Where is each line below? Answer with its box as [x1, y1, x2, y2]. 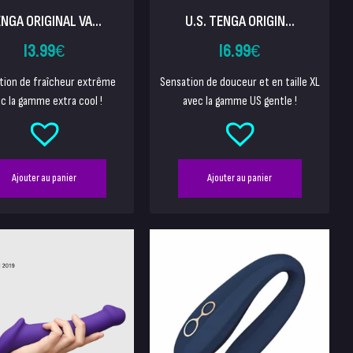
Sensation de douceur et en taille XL [159, 74, 320, 90]
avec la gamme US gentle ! [182, 93, 297, 109]
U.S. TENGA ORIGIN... [184, 11, 295, 31]
